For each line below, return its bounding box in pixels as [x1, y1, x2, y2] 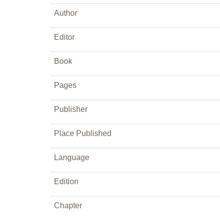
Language [54, 153, 89, 162]
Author [54, 9, 77, 17]
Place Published [54, 129, 111, 137]
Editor [54, 33, 75, 41]
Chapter [54, 201, 82, 210]
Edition [54, 177, 79, 186]
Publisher [54, 105, 87, 113]
